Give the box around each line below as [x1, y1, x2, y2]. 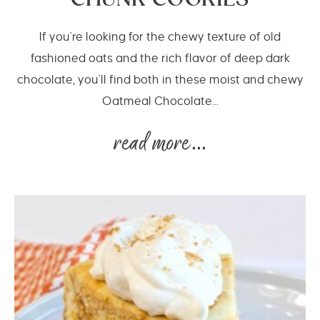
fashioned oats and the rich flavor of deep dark [30, 52, 290, 65]
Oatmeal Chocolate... [101, 95, 219, 108]
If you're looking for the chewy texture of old [39, 31, 281, 44]
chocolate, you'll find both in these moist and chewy [16, 74, 304, 86]
